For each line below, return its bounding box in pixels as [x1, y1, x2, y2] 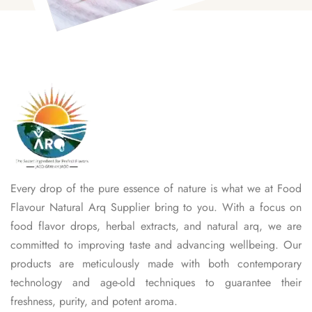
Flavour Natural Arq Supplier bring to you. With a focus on [10, 199, 302, 216]
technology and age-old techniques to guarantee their [10, 274, 302, 291]
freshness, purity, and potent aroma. [10, 293, 178, 310]
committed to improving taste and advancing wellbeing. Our [10, 237, 302, 253]
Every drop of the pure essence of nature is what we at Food [10, 180, 302, 197]
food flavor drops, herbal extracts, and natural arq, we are [10, 218, 302, 235]
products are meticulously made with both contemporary [10, 256, 302, 272]
